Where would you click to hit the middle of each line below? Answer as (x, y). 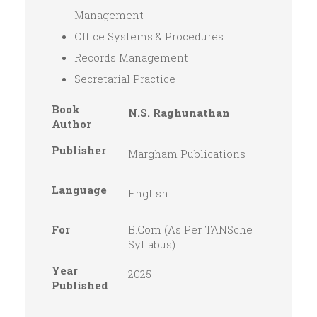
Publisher (79, 150)
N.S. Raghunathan (179, 112)
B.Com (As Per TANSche (190, 229)
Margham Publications (187, 153)
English (148, 193)
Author (71, 123)
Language (79, 189)
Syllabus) (152, 244)
